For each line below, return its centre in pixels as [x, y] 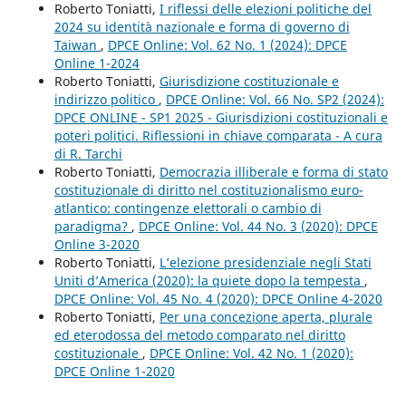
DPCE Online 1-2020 [114, 372]
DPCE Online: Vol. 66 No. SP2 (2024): [275, 100]
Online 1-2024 [97, 63]
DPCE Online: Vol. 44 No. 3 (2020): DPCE [258, 227]
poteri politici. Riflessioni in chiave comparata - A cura [218, 136]
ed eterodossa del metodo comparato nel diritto [199, 335]
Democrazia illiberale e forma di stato [273, 172]
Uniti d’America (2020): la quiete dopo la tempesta [209, 281]
